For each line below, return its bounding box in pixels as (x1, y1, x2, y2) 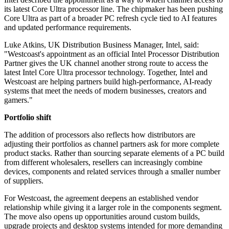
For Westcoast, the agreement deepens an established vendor (4, 194, 198, 203)
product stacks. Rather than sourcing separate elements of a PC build (4, 149, 224, 158)
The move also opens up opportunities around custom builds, (4, 212, 200, 221)
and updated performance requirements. (4, 23, 131, 32)
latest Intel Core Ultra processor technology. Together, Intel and (4, 68, 208, 77)
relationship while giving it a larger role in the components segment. (4, 203, 222, 212)
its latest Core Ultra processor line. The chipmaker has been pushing (4, 5, 223, 14)
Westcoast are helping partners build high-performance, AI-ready (4, 77, 212, 86)
